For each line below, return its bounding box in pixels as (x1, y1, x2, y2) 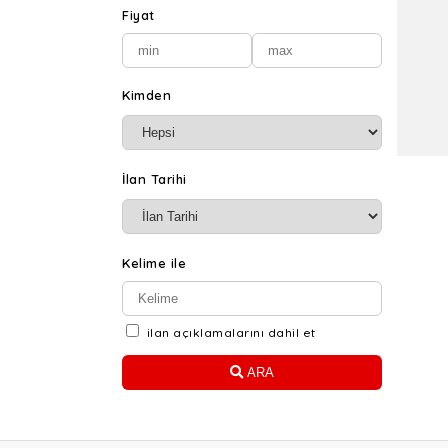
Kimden (122, 87, 171, 103)
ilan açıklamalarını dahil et (146, 325, 316, 340)
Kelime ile (122, 255, 186, 271)
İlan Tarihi (122, 171, 187, 187)
